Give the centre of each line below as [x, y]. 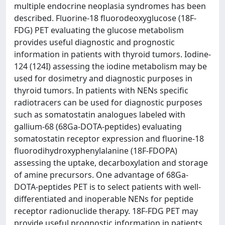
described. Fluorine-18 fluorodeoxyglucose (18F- [105, 18]
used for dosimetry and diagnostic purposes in [103, 78]
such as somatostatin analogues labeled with [100, 115]
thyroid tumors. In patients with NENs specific [101, 90]
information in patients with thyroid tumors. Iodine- [113, 54]
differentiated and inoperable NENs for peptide [104, 199]
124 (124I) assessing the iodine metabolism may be [110, 66]
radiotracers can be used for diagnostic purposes [108, 102]
